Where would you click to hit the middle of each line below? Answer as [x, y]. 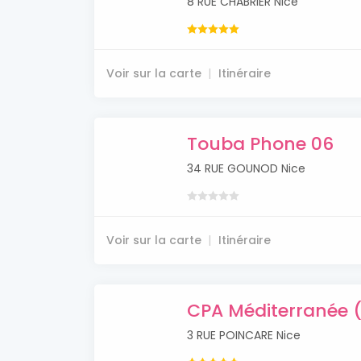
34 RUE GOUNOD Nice [246, 169]
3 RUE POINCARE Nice [244, 336]
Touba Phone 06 [260, 144]
